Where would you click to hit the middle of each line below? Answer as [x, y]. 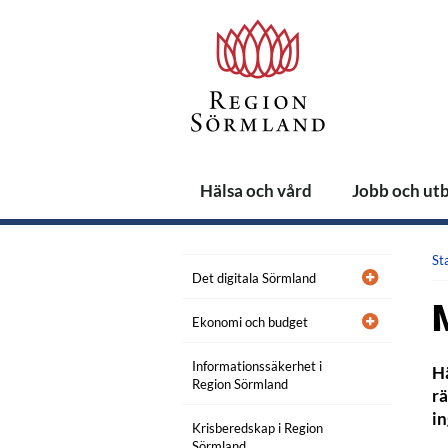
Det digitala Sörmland [254, 278]
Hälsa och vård [256, 190]
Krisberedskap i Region [257, 428]
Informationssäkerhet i [257, 366]
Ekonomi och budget [250, 322]
